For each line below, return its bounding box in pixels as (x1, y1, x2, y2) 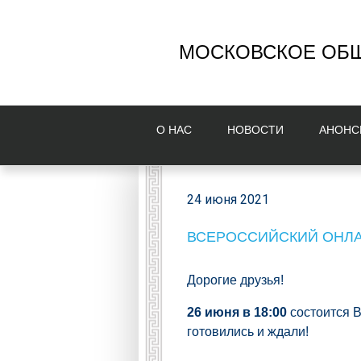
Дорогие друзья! (187, 273, 284, 287)
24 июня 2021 (187, 192, 269, 207)
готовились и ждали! (187, 325, 312, 338)
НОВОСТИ (227, 123, 284, 136)
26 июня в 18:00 (187, 305, 290, 319)
